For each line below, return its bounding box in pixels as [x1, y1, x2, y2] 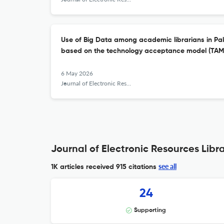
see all [158, 162, 176, 170]
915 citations [114, 163, 156, 170]
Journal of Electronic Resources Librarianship [61, 79, 126, 87]
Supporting [134, 207, 166, 213]
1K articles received [51, 163, 114, 170]
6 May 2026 [61, 69, 93, 77]
